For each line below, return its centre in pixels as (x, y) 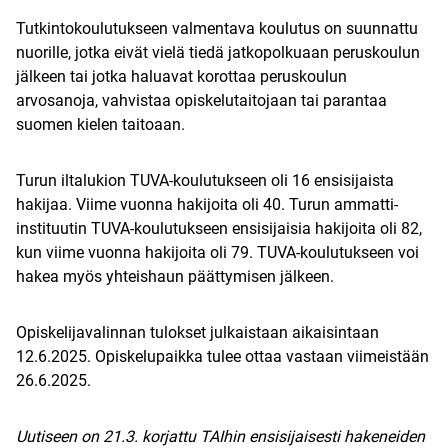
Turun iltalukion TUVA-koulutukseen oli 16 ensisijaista (205, 181)
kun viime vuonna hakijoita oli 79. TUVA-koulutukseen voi (217, 253)
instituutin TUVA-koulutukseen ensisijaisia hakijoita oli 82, (219, 229)
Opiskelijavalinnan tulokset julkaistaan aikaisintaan (197, 333)
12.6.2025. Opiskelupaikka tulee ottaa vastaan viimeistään (222, 357)
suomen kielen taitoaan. (102, 125)
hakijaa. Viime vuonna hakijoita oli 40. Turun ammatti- (207, 205)
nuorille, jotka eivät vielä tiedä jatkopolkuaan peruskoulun (218, 53)
